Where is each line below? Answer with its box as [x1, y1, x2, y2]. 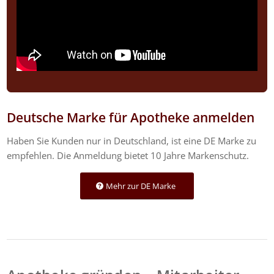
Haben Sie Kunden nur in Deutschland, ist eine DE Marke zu [7, 135, 257, 147]
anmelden [193, 108, 255, 126]
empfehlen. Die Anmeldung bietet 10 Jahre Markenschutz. [7, 149, 252, 162]
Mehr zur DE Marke [106, 180, 176, 192]
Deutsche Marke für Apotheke [7, 108, 193, 126]
